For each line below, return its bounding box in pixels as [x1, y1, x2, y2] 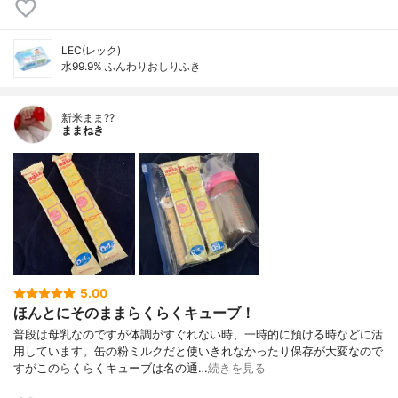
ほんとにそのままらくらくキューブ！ [13, 303, 255, 322]
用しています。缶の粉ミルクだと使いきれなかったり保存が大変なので [13, 345, 383, 359]
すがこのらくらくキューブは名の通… [13, 362, 208, 376]
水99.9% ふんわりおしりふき [61, 59, 201, 73]
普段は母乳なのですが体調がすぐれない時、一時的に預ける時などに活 [13, 328, 383, 342]
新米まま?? [61, 110, 115, 124]
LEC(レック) [61, 43, 121, 57]
